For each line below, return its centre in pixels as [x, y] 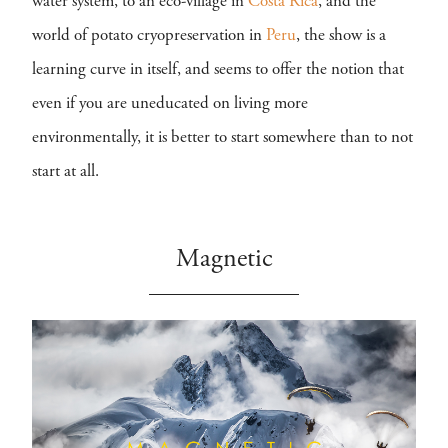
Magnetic [224, 260]
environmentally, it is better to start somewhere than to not [222, 138]
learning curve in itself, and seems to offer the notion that [218, 70]
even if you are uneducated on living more [170, 104]
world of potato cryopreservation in [149, 36]
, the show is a [341, 36]
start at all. [67, 172]
